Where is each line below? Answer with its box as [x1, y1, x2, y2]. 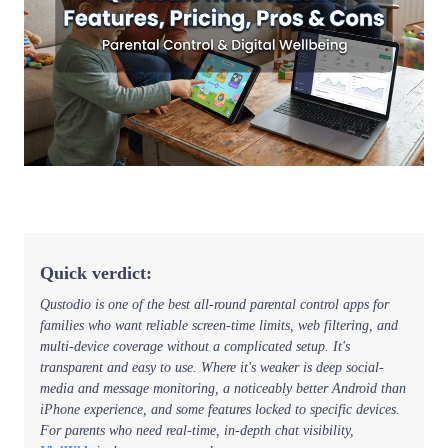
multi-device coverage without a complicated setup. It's [40, 338, 350, 354]
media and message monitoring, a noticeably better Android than [40, 380, 406, 396]
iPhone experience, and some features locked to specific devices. [40, 401, 400, 417]
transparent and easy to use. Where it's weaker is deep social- [40, 359, 384, 375]
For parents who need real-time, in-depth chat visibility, [40, 422, 354, 438]
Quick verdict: [40, 262, 152, 283]
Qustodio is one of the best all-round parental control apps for [40, 296, 389, 312]
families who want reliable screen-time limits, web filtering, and [40, 317, 398, 333]
